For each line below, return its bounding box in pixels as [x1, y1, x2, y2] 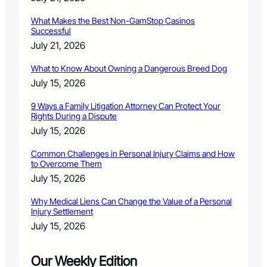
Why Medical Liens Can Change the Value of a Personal [31, 196, 232, 207]
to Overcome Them [31, 159, 102, 169]
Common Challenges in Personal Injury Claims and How [31, 148, 235, 159]
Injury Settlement [31, 206, 93, 217]
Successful [31, 26, 71, 36]
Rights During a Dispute [31, 111, 117, 122]
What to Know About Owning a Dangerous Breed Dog [31, 63, 227, 74]
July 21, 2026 [31, 39, 85, 52]
